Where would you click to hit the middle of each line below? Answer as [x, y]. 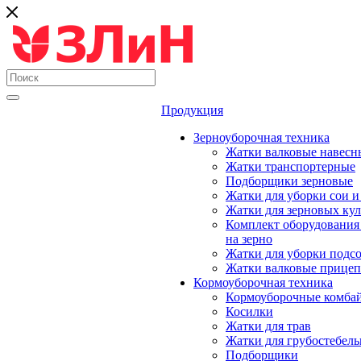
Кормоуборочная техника [263, 282]
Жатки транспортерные [290, 166]
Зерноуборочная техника [261, 137]
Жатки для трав [268, 326]
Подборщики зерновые [289, 181]
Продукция [192, 110]
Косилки [249, 311]
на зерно [249, 239]
